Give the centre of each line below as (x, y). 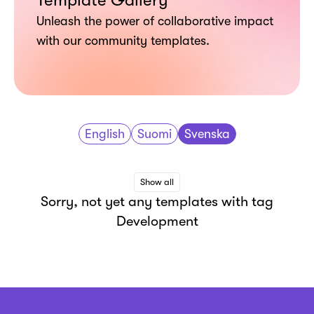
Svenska (207, 134)
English (104, 134)
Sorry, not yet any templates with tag (157, 202)
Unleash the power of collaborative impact (155, 21)
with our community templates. (123, 41)
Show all (157, 182)
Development (157, 221)
